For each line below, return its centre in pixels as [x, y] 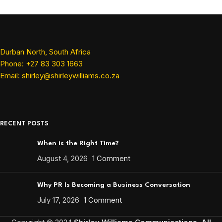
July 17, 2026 [58, 200]
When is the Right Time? [78, 143]
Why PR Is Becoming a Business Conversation [114, 185]
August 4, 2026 [62, 159]
